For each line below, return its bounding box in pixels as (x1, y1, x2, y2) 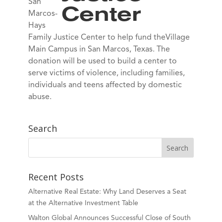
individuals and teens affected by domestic (28, 81, 182, 89)
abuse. (28, 93, 52, 101)
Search (28, 122, 57, 134)
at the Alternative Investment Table (28, 200, 138, 207)
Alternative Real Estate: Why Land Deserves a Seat (28, 188, 186, 195)
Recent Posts (28, 171, 84, 183)
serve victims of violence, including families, (28, 69, 185, 77)
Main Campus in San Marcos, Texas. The (28, 46, 170, 54)
